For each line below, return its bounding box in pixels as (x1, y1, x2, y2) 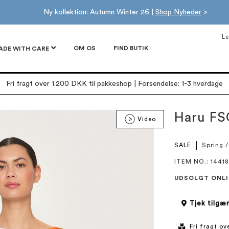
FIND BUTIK (113, 45, 148, 51)
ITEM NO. (174, 158, 207, 165)
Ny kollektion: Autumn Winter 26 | (43, 9, 155, 16)
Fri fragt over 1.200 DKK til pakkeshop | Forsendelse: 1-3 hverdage (6, 80, 223, 87)
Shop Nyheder (155, 9, 201, 16)
